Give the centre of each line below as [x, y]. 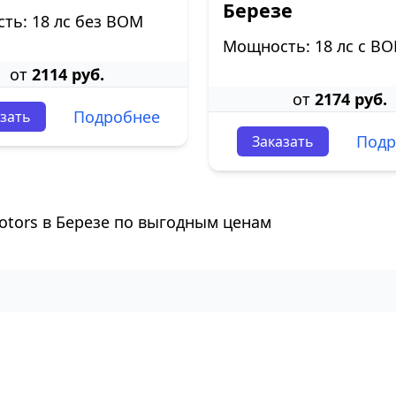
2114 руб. [68, 74]
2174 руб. [350, 99]
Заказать [282, 141]
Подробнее [116, 117]
